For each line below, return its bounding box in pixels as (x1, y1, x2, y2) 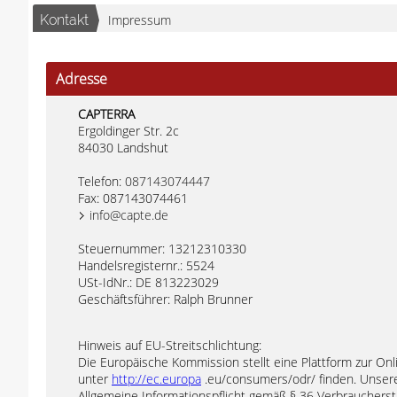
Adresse (56, 69, 107, 89)
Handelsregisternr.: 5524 (78, 257, 214, 274)
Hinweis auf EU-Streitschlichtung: (78, 337, 261, 354)
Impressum (108, 12, 171, 28)
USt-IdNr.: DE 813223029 (78, 274, 219, 291)
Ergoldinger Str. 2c (78, 122, 179, 139)
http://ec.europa (112, 370, 201, 387)
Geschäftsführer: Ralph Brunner (78, 291, 253, 307)
